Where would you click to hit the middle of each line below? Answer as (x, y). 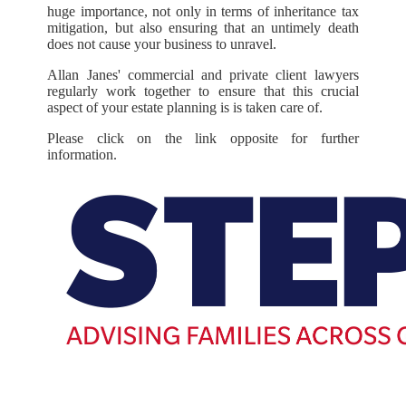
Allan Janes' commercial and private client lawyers (203, 74)
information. (84, 154)
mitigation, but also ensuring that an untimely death (203, 27)
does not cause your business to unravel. (164, 43)
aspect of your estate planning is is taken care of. (187, 107)
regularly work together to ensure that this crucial (203, 91)
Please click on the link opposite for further (203, 138)
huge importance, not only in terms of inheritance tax (203, 11)
